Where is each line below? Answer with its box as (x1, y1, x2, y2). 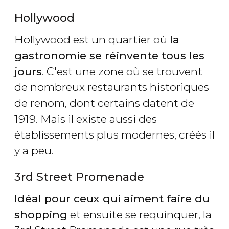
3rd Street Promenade (14, 170, 144, 185)
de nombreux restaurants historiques (14, 81, 209, 94)
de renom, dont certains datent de (14, 97, 194, 110)
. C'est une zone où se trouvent (42, 65, 202, 78)
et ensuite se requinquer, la (67, 208, 212, 221)
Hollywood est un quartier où (14, 33, 170, 47)
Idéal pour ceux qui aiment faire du (14, 192, 210, 205)
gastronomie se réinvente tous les (14, 49, 204, 62)
